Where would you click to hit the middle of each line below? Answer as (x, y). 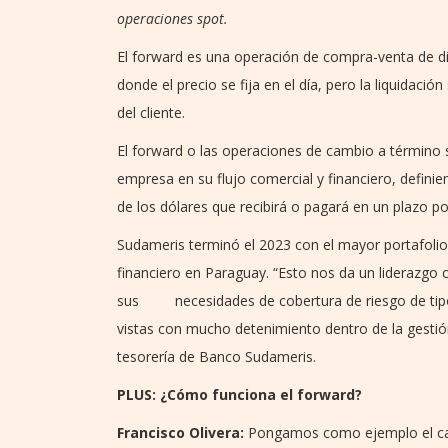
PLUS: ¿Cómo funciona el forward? (239, 394)
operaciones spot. (172, 18)
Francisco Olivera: (180, 432)
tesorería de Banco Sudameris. (216, 356)
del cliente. (151, 112)
